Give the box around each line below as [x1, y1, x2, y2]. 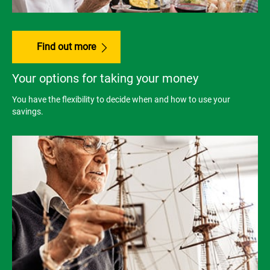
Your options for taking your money [12, 71, 198, 86]
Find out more [37, 41, 96, 53]
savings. [12, 107, 43, 117]
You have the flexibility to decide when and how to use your [12, 95, 230, 105]
